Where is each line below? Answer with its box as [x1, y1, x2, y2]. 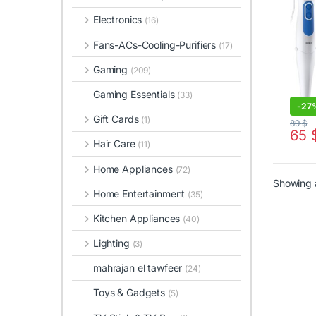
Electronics [92, 13, 145, 26]
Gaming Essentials [93, 87, 178, 100]
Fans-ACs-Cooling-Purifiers [92, 38, 219, 51]
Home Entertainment [92, 187, 188, 200]
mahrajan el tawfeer [93, 262, 186, 274]
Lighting [92, 237, 133, 250]
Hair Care [92, 138, 138, 150]
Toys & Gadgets [93, 286, 168, 299]
